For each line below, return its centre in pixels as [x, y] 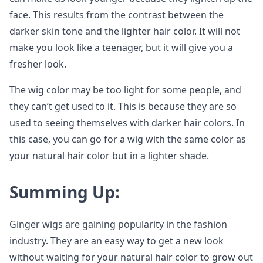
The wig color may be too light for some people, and [125, 90]
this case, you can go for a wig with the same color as [128, 139]
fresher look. [38, 64]
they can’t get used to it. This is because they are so [123, 107]
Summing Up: [65, 192]
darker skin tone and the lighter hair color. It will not [125, 31]
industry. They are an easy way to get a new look [117, 241]
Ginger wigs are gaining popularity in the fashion [118, 225]
